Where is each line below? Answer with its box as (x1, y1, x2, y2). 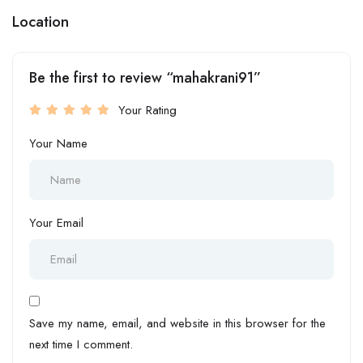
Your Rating (118, 100, 177, 119)
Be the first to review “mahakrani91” (29, 66, 261, 88)
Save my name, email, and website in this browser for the (29, 314, 326, 332)
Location (12, 10, 69, 32)
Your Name (29, 134, 88, 152)
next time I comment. (29, 335, 133, 353)
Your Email (29, 213, 83, 232)
